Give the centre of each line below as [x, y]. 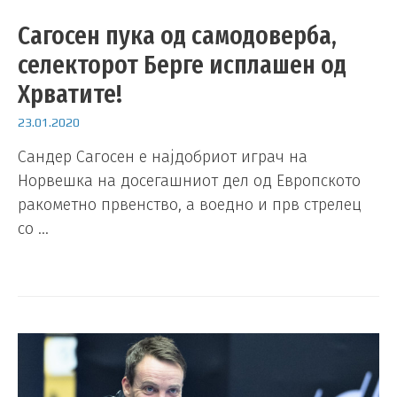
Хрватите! [70, 94]
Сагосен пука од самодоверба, [177, 36]
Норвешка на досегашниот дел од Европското [189, 181]
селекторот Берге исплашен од [182, 65]
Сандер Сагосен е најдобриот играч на [163, 157]
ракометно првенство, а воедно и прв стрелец [190, 205]
